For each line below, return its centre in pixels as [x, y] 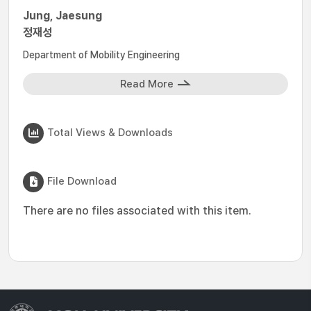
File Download [82, 181]
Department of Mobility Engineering [101, 55]
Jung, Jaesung [62, 16]
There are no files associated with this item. [137, 211]
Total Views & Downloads [110, 132]
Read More [147, 84]
